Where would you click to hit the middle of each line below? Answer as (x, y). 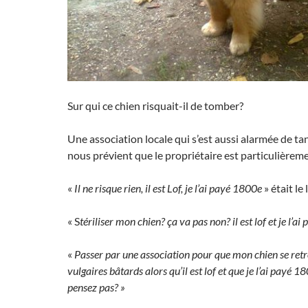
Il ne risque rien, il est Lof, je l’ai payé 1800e (168, 188)
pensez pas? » (96, 287)
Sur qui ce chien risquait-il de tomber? (155, 106)
